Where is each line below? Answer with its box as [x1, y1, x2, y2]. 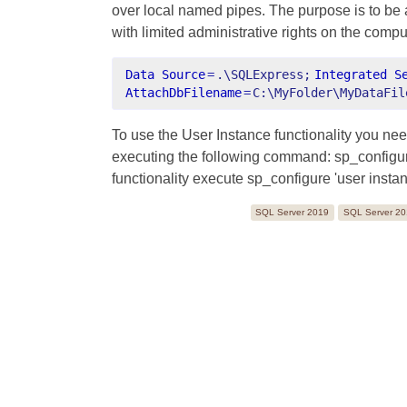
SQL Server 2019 [255, 206, 330, 217]
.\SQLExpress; [216, 66, 312, 82]
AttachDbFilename [125, 84, 243, 100]
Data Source [125, 66, 206, 82]
